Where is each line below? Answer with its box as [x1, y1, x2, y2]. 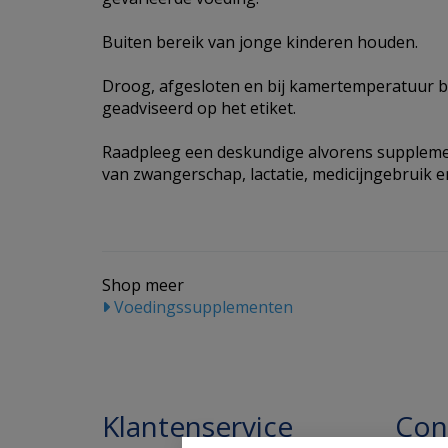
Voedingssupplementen [110, 296, 293, 318]
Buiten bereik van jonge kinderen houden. [102, 31, 418, 53]
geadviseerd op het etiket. [102, 97, 296, 119]
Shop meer [102, 274, 184, 296]
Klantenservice [102, 407, 293, 445]
